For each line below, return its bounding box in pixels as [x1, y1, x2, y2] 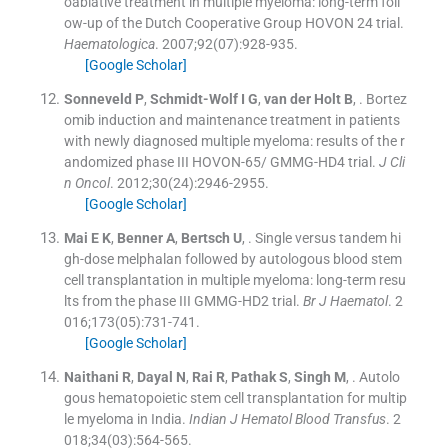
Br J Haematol [302, 292, 388, 309]
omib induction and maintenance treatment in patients [63, 111, 400, 128]
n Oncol [63, 174, 110, 191]
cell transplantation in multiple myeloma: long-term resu [63, 271, 406, 288]
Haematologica [63, 35, 155, 52]
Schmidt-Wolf [149, 90, 238, 107]
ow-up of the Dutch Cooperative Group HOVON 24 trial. [63, 14, 404, 31]
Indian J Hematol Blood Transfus [188, 410, 386, 427]
